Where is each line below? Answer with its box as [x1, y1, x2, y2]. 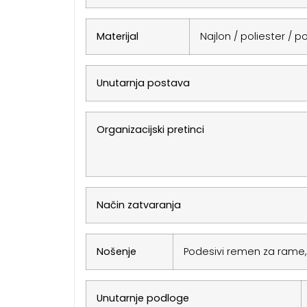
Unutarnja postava [96, 75, 190, 90]
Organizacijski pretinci [96, 122, 204, 136]
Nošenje [96, 244, 136, 258]
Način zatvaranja [96, 197, 181, 212]
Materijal [96, 29, 138, 43]
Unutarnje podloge [96, 291, 189, 305]
